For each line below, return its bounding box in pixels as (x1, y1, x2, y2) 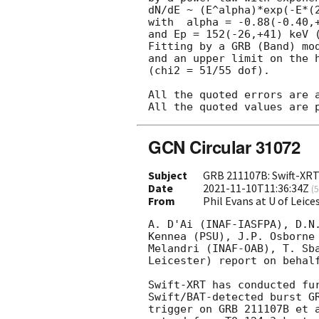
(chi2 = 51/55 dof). (148, 64, 270, 78)
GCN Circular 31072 (148, 135, 300, 159)
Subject (148, 168, 187, 183)
